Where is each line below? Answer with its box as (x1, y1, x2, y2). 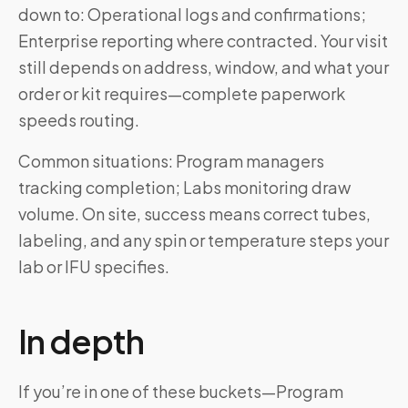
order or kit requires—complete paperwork (18, 83, 345, 104)
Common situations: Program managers (18, 150, 324, 171)
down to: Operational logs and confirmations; (18, 4, 366, 25)
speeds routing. (18, 109, 139, 130)
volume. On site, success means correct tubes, (18, 203, 371, 224)
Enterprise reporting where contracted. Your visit (18, 30, 388, 51)
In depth (18, 321, 144, 362)
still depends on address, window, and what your (18, 56, 389, 77)
